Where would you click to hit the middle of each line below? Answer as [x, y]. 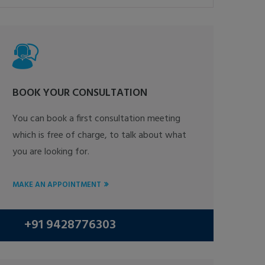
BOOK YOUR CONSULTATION [80, 93]
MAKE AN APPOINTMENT [57, 185]
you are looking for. [51, 152]
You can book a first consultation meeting [96, 119]
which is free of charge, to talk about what [99, 135]
